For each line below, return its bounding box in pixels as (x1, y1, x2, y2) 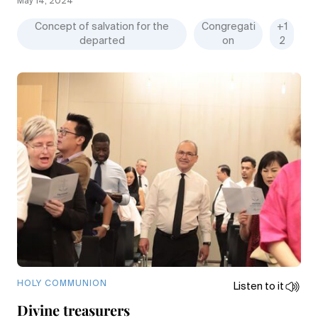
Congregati (201, 22, 256, 32)
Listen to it (234, 282, 284, 292)
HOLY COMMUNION (17, 280, 107, 288)
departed (79, 36, 125, 46)
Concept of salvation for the (35, 22, 170, 32)
